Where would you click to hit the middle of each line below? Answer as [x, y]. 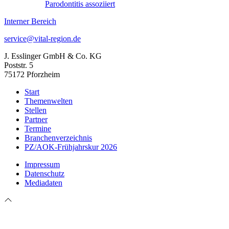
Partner [36, 119]
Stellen [36, 110]
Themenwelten [49, 101]
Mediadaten [43, 182]
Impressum [42, 164]
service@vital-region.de [42, 38]
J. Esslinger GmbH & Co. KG [53, 56]
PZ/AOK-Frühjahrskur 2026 [71, 147]
